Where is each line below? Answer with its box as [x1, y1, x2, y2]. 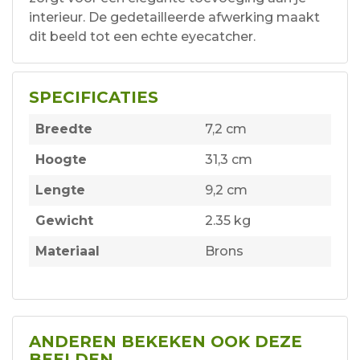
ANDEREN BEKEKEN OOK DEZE [29, 332, 302, 352]
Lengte [35, 182, 85, 198]
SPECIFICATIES [29, 88, 158, 108]
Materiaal [35, 243, 100, 260]
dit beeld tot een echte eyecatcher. [29, 29, 256, 45]
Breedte [35, 121, 92, 137]
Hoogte [35, 152, 87, 168]
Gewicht [35, 213, 93, 229]
